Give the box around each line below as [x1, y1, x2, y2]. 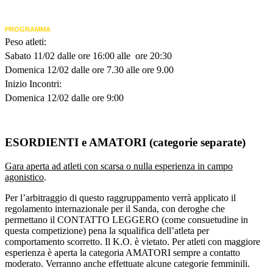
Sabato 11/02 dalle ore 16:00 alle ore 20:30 [5, 51, 172, 62]
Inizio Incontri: [5, 79, 62, 90]
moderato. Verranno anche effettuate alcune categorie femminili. [5, 258, 250, 269]
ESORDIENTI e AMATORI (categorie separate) [5, 135, 246, 149]
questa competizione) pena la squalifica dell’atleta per [5, 225, 209, 236]
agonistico [5, 171, 44, 182]
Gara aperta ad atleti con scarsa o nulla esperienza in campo [5, 160, 233, 171]
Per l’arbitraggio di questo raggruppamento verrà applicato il [5, 192, 236, 203]
